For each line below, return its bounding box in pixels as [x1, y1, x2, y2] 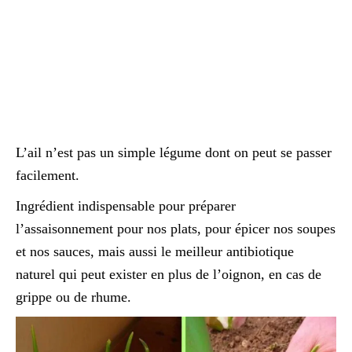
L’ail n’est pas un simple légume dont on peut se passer [16, 145, 332, 160]
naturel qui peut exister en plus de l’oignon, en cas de [16, 266, 321, 282]
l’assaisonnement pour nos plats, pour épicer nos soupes [16, 221, 335, 236]
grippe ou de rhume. [16, 289, 131, 305]
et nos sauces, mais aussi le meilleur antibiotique [16, 244, 294, 259]
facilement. [16, 167, 79, 183]
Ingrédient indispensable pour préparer [16, 198, 236, 214]
